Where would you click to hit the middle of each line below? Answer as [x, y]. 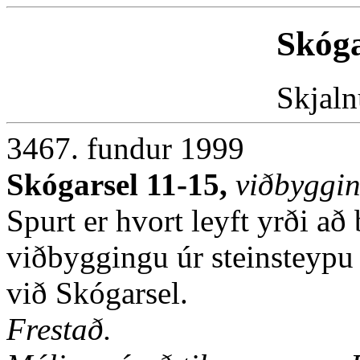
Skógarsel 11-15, [121, 184]
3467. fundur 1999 [125, 148]
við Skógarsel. [97, 292]
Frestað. [59, 329]
